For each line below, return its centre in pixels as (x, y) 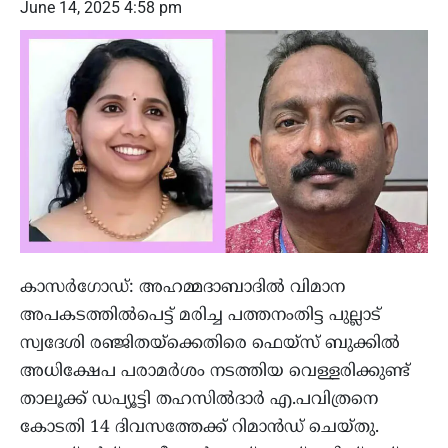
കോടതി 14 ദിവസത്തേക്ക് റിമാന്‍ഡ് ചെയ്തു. (199, 428)
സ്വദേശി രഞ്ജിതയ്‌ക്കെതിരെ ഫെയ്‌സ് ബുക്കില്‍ (210, 344)
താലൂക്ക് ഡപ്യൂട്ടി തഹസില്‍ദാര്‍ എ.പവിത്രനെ (199, 400)
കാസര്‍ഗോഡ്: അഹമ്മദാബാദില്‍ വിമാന (182, 288)
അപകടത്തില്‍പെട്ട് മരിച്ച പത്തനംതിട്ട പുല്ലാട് (200, 316)
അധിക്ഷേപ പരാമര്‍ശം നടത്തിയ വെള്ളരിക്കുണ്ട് (215, 372)
